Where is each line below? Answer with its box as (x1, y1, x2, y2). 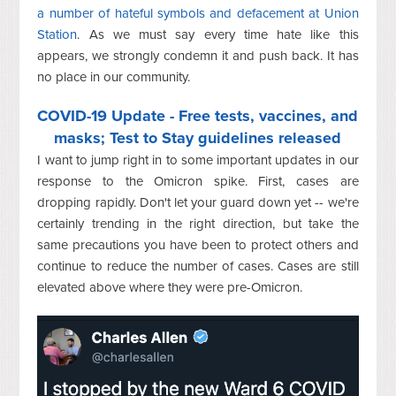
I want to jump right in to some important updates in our (37, 152, 359, 169)
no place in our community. (37, 69, 191, 86)
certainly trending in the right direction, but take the (37, 216, 359, 232)
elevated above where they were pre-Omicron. (37, 279, 303, 296)
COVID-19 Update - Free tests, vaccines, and (37, 106, 359, 126)
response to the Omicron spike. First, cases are (37, 173, 359, 190)
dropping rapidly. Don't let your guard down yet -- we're (37, 194, 359, 211)
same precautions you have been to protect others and (37, 237, 359, 254)
